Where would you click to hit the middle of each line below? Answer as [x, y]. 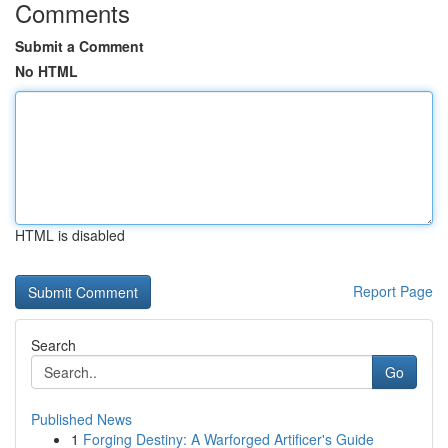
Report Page [393, 291]
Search [53, 345]
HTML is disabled [70, 235]
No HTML [46, 71]
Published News [81, 419]
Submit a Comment [79, 46]
